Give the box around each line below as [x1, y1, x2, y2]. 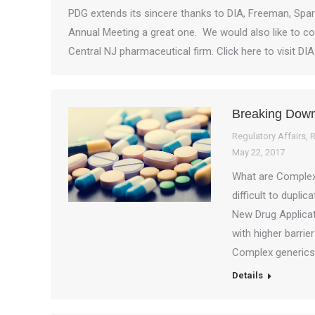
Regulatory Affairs [231, 131, 306, 141]
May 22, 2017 [231, 147, 285, 157]
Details [231, 270, 263, 281]
